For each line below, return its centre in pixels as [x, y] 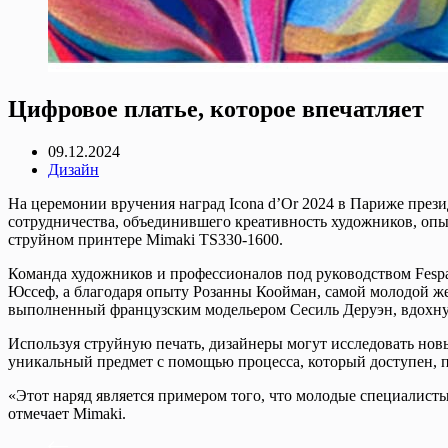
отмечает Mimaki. [67, 413]
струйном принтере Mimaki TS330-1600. [145, 239]
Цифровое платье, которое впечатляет [216, 108]
